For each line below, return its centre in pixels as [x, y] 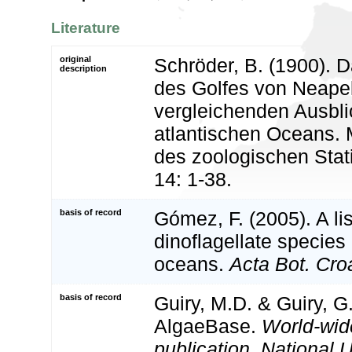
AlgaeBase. [208, 326]
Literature [86, 28]
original [75, 59]
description [83, 68]
